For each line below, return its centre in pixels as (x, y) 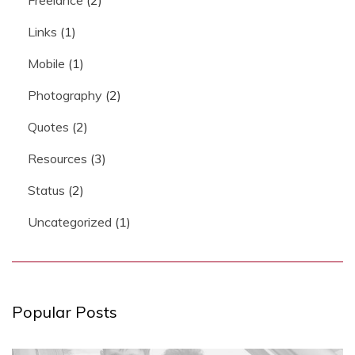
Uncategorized (70, 221)
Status (46, 190)
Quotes (48, 126)
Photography (65, 95)
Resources (57, 158)
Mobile (46, 63)
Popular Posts (65, 311)
